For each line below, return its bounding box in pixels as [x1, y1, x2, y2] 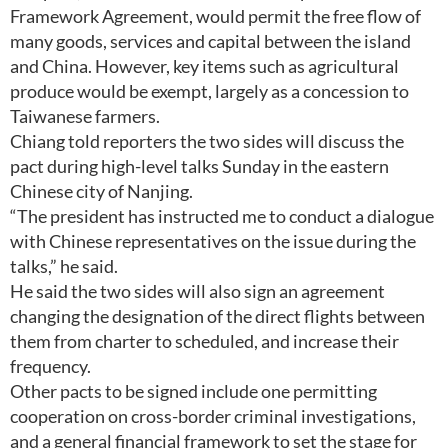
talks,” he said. [10, 255, 118, 277]
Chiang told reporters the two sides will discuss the [10, 130, 404, 152]
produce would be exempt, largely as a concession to [10, 80, 409, 102]
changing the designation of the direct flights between [10, 305, 425, 327]
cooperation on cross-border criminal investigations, [10, 405, 416, 427]
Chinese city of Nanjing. [10, 180, 193, 202]
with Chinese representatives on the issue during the [10, 230, 416, 252]
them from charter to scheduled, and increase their [10, 330, 399, 352]
